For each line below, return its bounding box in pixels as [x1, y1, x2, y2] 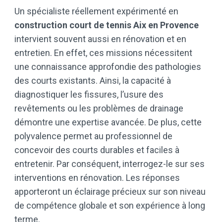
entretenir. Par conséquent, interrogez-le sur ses [14, 159, 205, 169]
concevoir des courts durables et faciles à [14, 145, 179, 156]
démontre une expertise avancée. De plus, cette [14, 117, 202, 128]
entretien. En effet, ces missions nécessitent [14, 48, 192, 58]
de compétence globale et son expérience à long [14, 200, 205, 211]
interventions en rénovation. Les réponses [14, 172, 180, 183]
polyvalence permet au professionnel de [14, 131, 172, 142]
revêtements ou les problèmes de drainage [14, 103, 183, 114]
